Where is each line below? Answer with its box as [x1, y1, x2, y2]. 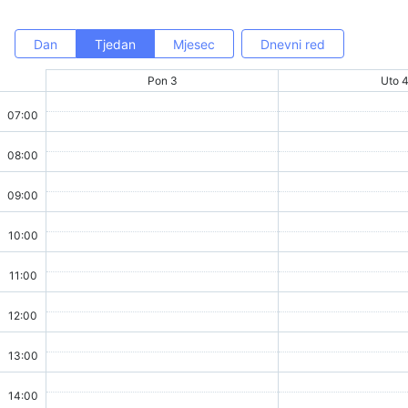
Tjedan [95, 36, 136, 52]
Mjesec [173, 36, 215, 52]
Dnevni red [260, 36, 325, 52]
